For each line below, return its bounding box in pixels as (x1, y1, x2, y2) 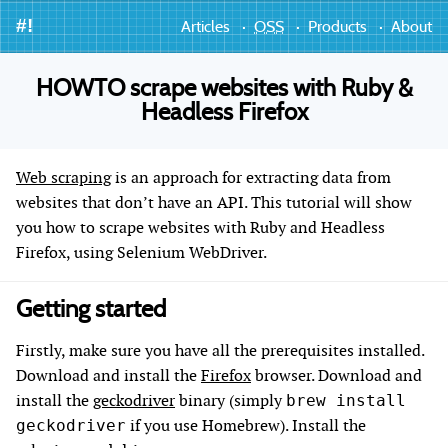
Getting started (16, 298, 166, 322)
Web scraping (16, 167, 111, 188)
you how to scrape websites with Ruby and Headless (16, 217, 385, 238)
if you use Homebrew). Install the (126, 415, 366, 436)
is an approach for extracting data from (111, 167, 391, 188)
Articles (181, 18, 230, 35)
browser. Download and (251, 365, 422, 386)
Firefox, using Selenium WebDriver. (16, 242, 267, 263)
